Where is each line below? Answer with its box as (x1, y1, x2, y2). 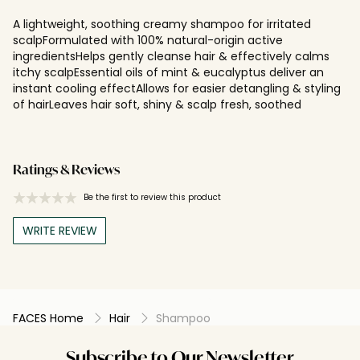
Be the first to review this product (84, 190, 221, 203)
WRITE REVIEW (22, 222, 97, 239)
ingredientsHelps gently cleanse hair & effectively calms (13, 47, 329, 64)
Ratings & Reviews (13, 164, 120, 178)
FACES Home (13, 309, 84, 326)
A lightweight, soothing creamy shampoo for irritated (13, 15, 311, 32)
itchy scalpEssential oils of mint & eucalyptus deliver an (13, 63, 324, 80)
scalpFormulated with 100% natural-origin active (13, 31, 283, 48)
